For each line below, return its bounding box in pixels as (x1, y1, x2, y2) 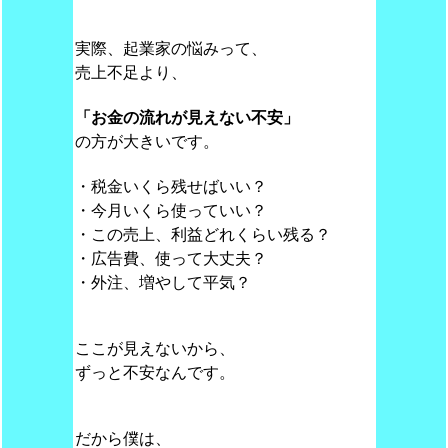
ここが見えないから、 (74, 340, 235, 357)
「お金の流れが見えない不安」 (74, 109, 299, 126)
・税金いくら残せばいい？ (74, 178, 267, 195)
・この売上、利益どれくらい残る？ (74, 226, 331, 243)
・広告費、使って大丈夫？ (74, 250, 267, 267)
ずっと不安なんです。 (74, 364, 235, 381)
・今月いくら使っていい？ (74, 202, 267, 219)
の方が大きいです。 (74, 133, 219, 150)
